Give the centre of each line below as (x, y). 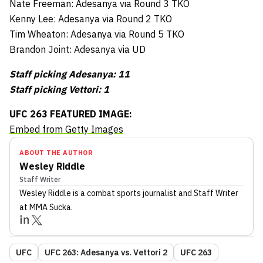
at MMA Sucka (45, 207)
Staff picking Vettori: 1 (59, 89)
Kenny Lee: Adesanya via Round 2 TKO (91, 18)
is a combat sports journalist (124, 193)
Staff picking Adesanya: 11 (70, 74)
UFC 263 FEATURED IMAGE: (71, 114)
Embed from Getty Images (66, 129)
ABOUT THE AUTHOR (56, 152)
